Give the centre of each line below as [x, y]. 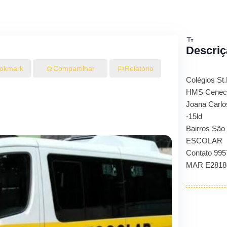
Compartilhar [74, 68]
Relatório [139, 68]
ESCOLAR [204, 141]
